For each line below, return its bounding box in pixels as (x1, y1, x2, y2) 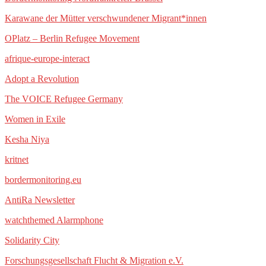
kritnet (5, 154, 28, 165)
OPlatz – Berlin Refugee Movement (5, 33, 140, 44)
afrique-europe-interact (5, 53, 90, 64)
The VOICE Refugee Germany (5, 94, 123, 104)
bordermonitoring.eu (5, 175, 81, 185)
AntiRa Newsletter (5, 195, 75, 205)
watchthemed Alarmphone (5, 215, 103, 226)
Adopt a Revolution (5, 74, 79, 84)
